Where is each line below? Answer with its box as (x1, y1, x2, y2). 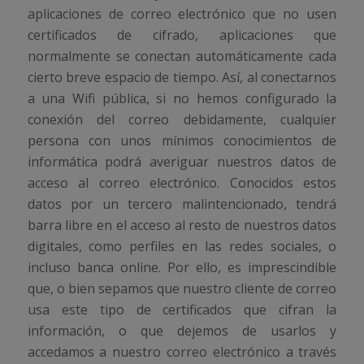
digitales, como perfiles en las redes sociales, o (27, 236, 337, 255)
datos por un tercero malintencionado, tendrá (27, 194, 337, 213)
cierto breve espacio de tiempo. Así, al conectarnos (27, 67, 337, 86)
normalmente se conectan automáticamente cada (27, 46, 337, 65)
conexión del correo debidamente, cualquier (27, 110, 337, 128)
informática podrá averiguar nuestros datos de (27, 152, 337, 171)
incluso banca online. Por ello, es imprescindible (27, 258, 337, 276)
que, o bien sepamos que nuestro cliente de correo (27, 279, 337, 297)
